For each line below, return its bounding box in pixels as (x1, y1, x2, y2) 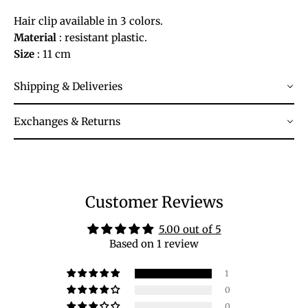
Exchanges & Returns (14, 115, 120, 129)
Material (14, 31, 56, 45)
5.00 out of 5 (158, 223, 221, 236)
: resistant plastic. (56, 31, 147, 45)
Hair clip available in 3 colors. (14, 14, 163, 28)
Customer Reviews (85, 192, 223, 212)
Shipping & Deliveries (14, 80, 122, 93)
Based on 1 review (109, 237, 199, 251)
